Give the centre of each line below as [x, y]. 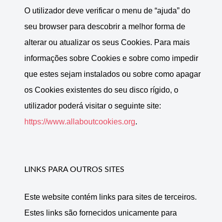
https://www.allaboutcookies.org [80, 122]
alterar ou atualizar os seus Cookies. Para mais [107, 43]
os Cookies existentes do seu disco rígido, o [101, 90]
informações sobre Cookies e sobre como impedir [111, 58]
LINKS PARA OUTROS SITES [74, 170]
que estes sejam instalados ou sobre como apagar [112, 74]
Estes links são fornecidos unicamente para [101, 213]
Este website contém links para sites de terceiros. [111, 197]
